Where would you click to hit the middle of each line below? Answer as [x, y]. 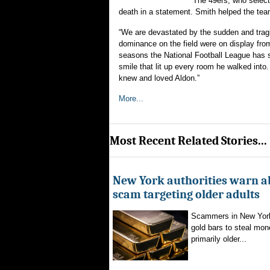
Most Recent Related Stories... [188, 140]
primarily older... [219, 239]
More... [131, 99]
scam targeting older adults [186, 194]
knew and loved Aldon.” [159, 78]
